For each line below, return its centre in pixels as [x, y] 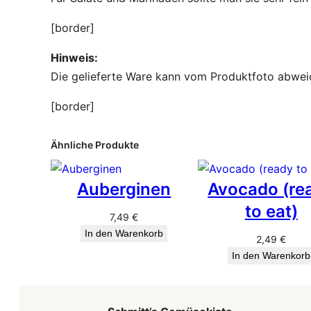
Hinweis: [74, 57]
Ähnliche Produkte [94, 144]
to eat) [271, 211]
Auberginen [124, 189]
